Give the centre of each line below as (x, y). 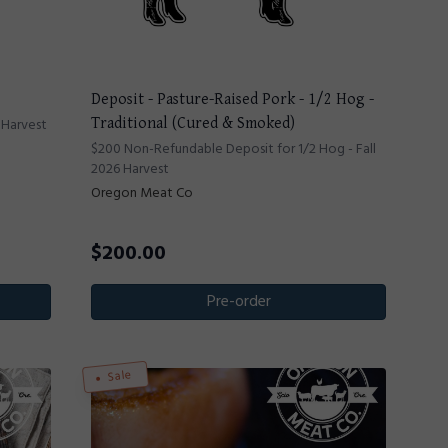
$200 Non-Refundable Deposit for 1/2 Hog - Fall (233, 149)
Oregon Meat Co (142, 193)
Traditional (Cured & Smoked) (193, 123)
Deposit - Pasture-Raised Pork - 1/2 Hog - (232, 99)
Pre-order (238, 301)
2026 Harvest (130, 169)
